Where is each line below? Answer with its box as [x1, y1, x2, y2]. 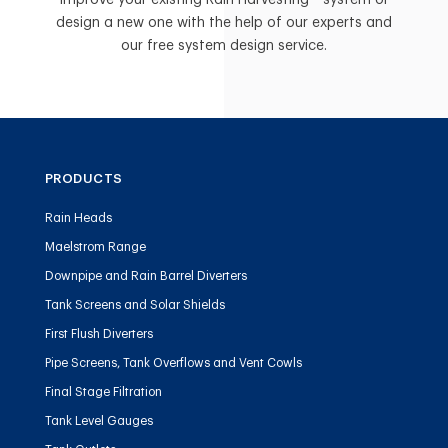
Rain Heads [44, 212, 112, 225]
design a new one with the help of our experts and [55, 16, 392, 31]
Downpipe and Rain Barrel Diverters [44, 270, 247, 283]
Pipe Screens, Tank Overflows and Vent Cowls [44, 357, 302, 370]
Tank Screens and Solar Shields [44, 299, 225, 312]
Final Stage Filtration [44, 386, 162, 399]
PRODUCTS [44, 172, 123, 186]
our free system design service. [120, 39, 327, 54]
